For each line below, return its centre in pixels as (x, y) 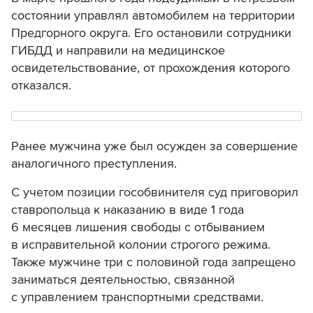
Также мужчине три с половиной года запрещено (153, 262)
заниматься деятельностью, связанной (123, 280)
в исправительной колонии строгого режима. (141, 245)
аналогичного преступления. (94, 164)
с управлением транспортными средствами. (137, 297)
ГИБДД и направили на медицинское (118, 51)
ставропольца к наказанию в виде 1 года (128, 210)
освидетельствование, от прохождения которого (151, 68)
